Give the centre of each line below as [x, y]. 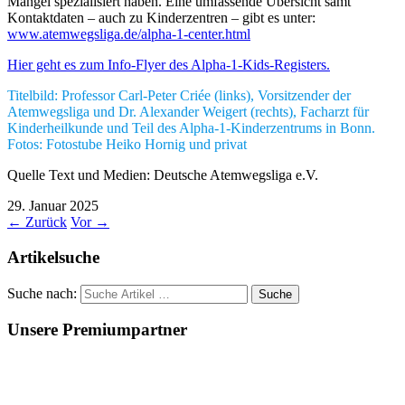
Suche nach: [42, 293]
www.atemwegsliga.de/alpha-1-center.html [129, 34]
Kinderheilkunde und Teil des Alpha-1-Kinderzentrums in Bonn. [191, 128]
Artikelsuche [53, 257]
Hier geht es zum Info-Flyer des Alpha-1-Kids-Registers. [169, 65]
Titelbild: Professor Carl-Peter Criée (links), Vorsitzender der [179, 96]
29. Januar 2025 [53, 206]
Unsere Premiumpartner [97, 330]
